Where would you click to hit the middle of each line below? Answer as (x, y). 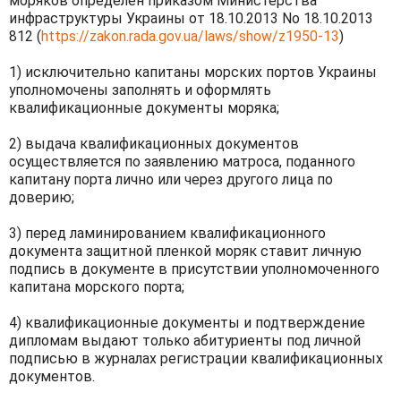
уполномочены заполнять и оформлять (140, 90)
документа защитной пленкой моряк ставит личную (185, 251)
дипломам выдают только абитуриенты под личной (185, 340)
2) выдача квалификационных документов (154, 143)
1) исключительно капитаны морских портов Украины (193, 72)
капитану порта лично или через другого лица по (171, 179)
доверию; (42, 197)
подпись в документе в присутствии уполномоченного (194, 269)
